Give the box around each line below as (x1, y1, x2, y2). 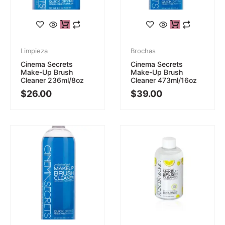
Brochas (131, 46, 156, 55)
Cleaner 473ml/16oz (131, 75, 197, 84)
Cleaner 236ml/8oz (21, 75, 84, 84)
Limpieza (21, 46, 48, 55)
